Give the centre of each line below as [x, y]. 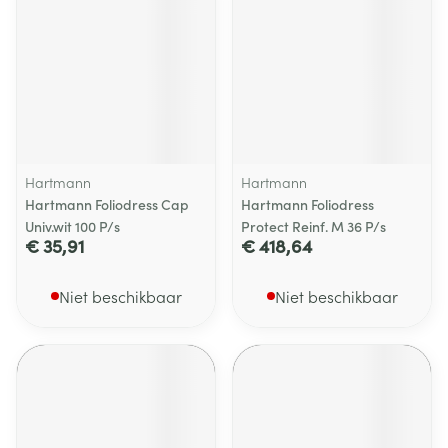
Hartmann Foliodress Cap [107, 204]
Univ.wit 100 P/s [72, 226]
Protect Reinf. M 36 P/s [313, 226]
